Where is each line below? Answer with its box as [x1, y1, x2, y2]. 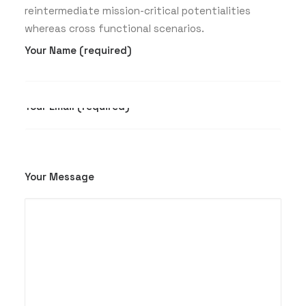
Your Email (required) [25, 100, 130, 113]
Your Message [25, 170, 94, 183]
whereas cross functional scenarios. [25, 22, 204, 35]
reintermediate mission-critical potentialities [25, 4, 251, 17]
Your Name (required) [25, 44, 132, 57]
